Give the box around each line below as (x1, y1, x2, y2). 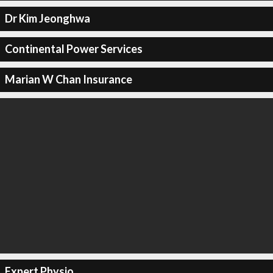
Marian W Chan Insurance (4, 73, 132, 86)
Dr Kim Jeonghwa (4, 12, 90, 25)
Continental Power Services (4, 42, 143, 55)
